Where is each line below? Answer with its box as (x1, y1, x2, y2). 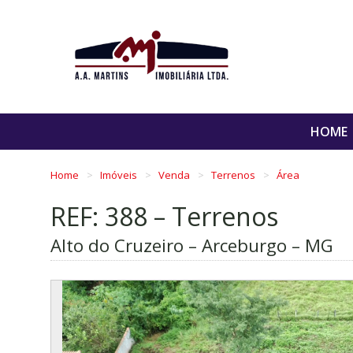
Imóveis (100, 167, 140, 182)
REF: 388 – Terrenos (50, 199, 278, 234)
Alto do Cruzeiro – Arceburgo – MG (50, 233, 333, 258)
